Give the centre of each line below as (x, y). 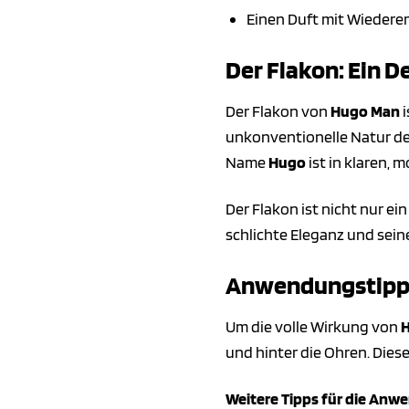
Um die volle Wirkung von (313, 326)
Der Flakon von (278, 110)
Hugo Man (365, 110)
